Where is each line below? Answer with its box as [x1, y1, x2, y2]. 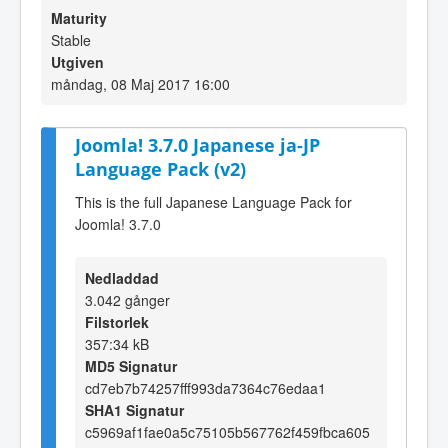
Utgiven [51, 52, 104, 72]
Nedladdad [85, 267, 159, 288]
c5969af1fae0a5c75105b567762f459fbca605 [85, 421, 370, 442]
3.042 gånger [85, 289, 170, 310]
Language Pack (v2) [75, 157, 246, 181]
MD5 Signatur [85, 355, 177, 376]
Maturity [51, 8, 107, 28]
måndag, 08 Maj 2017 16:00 [51, 74, 230, 94]
